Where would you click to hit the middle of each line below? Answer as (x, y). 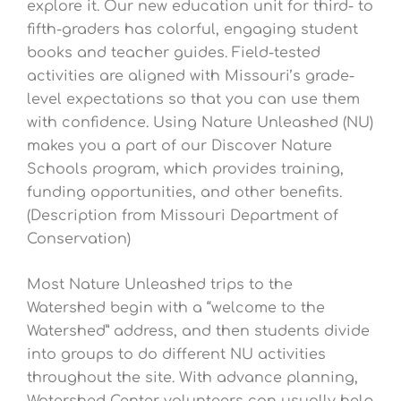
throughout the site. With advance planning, (192, 378)
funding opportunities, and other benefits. (184, 192)
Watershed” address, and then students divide (198, 332)
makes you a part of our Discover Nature (179, 145)
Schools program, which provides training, (185, 169)
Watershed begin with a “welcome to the (176, 308)
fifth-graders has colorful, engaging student (192, 29)
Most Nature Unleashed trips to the (160, 285)
